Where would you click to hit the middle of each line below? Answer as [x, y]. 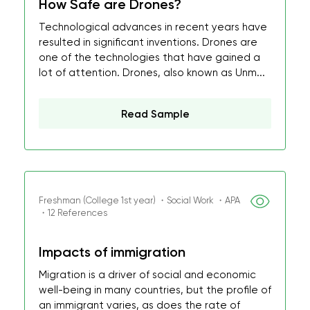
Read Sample [155, 114]
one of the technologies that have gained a [149, 57]
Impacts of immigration [112, 252]
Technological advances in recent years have [153, 27]
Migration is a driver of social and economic [147, 275]
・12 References [73, 213]
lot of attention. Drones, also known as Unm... [152, 73]
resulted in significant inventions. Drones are [148, 42]
